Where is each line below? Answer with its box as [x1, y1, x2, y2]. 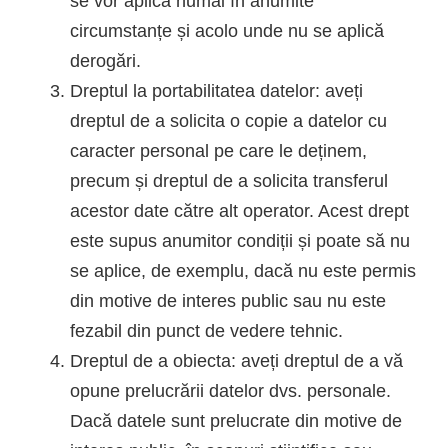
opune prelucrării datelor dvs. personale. [70, 380, 391, 401]
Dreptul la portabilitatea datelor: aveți [70, 80, 363, 101]
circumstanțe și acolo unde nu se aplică [70, 20, 384, 41]
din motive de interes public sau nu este [70, 290, 386, 311]
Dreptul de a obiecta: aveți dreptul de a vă [70, 350, 403, 371]
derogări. [70, 50, 141, 71]
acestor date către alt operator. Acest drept [70, 200, 409, 221]
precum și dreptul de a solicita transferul [70, 170, 388, 191]
